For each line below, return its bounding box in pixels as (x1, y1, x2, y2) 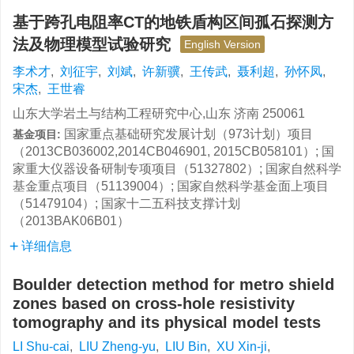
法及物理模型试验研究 (13, 36, 180, 53)
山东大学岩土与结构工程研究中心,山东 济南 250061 (13, 107, 305, 120)
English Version (184, 38, 261, 51)
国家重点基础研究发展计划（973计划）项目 (64, 127, 313, 141)
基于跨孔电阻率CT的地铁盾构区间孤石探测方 (13, 13, 333, 31)
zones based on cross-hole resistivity (13, 295, 295, 312)
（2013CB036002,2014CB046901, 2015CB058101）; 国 (13, 145, 334, 158)
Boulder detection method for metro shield (13, 276, 334, 293)
